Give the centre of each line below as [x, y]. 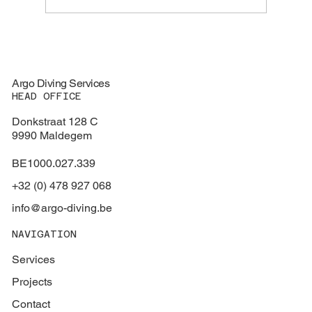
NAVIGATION [45, 234]
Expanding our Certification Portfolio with [181, 45]
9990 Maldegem [52, 135]
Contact [31, 304]
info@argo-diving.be [62, 208]
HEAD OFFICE [47, 96]
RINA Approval [110, 59]
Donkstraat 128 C [55, 121]
